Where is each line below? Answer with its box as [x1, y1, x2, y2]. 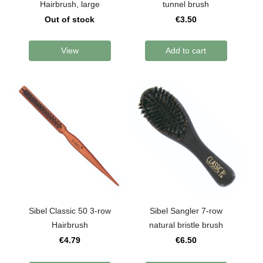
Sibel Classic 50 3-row [28, 206, 111, 216]
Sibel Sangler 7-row [149, 206, 222, 216]
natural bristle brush [149, 220, 223, 230]
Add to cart [166, 46, 207, 55]
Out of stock [45, 14, 95, 24]
